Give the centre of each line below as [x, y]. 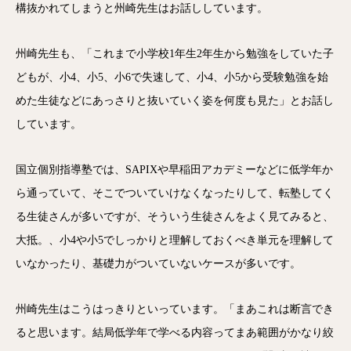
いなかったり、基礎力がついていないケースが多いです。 [158, 264]
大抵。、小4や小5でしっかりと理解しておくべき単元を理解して [175, 240]
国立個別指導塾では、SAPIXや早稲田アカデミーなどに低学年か [174, 170]
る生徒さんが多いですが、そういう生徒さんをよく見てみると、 [175, 217]
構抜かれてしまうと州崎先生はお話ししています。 [142, 8]
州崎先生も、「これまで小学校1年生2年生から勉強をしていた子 [175, 54]
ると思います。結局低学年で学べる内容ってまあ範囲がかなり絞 [175, 333]
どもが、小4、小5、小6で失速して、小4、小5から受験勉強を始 [172, 77]
